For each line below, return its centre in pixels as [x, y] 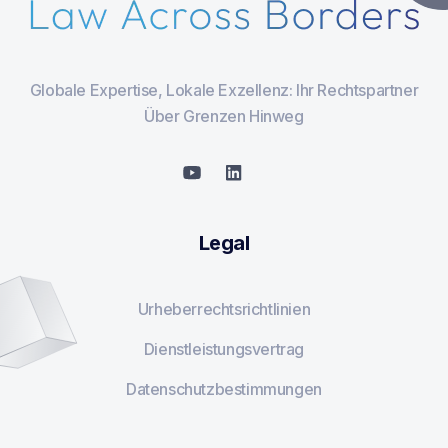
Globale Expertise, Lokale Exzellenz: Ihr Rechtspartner [224, 90]
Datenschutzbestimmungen [224, 389]
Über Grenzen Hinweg [224, 116]
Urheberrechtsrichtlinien [224, 309]
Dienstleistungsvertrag [224, 349]
